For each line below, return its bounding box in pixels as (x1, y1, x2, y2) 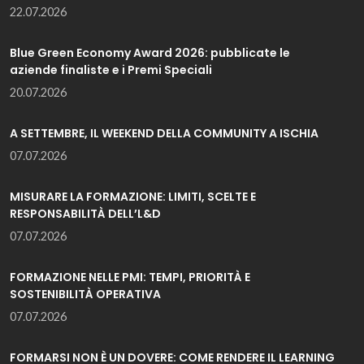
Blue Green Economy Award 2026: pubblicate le (10, 44, 290, 61)
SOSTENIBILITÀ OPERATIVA (10, 285, 161, 302)
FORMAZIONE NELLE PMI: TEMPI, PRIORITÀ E (10, 268, 250, 285)
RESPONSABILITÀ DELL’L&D (10, 205, 161, 222)
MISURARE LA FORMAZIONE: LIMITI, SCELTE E (10, 188, 256, 205)
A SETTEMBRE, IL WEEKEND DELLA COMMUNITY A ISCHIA (10, 124, 318, 141)
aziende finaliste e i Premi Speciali (10, 61, 212, 78)
